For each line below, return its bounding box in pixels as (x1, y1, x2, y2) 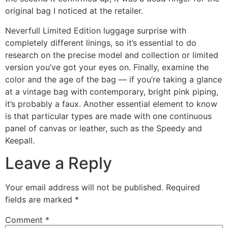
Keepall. (5, 135, 35, 146)
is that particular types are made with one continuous (5, 110, 212, 121)
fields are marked (5, 194, 75, 205)
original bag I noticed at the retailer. (5, 6, 143, 16)
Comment (5, 215, 45, 225)
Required (166, 182, 200, 192)
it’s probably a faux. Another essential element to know (5, 98, 217, 109)
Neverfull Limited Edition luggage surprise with (5, 25, 186, 36)
